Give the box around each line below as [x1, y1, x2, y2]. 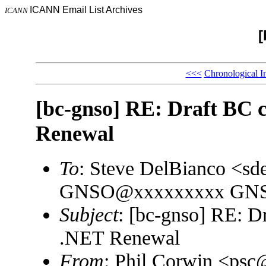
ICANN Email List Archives [30, 5, 142, 15]
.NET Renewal [59, 226, 180, 249]
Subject [59, 203, 118, 226]
